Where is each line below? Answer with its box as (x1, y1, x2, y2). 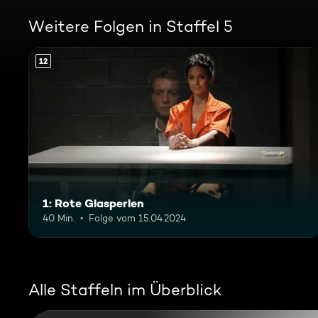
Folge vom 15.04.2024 (89, 212, 186, 224)
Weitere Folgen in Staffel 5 (28, 17, 233, 35)
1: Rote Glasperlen (43, 195, 144, 210)
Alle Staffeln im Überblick (28, 280, 221, 299)
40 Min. (43, 212, 75, 224)
